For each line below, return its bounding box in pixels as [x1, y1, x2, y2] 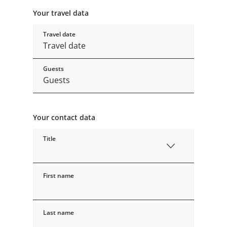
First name [43, 171, 74, 180]
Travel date [43, 30, 75, 39]
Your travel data [32, 8, 89, 18]
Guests [43, 64, 64, 73]
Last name [43, 208, 74, 217]
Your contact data [32, 112, 95, 123]
